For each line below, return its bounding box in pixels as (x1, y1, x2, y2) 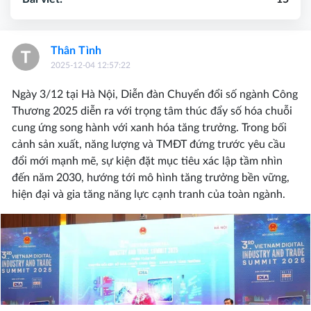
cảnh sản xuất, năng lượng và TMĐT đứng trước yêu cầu (12, 138, 285, 150)
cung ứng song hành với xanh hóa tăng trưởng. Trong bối (12, 121, 287, 133)
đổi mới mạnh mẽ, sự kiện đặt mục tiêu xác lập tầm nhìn (12, 155, 283, 167)
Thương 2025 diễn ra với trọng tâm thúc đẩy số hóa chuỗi (12, 105, 292, 117)
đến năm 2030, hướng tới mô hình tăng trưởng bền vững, (12, 171, 289, 183)
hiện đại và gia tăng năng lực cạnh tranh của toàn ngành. (12, 188, 285, 200)
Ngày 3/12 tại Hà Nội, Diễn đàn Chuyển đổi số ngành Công (12, 88, 298, 100)
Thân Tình (51, 44, 101, 56)
